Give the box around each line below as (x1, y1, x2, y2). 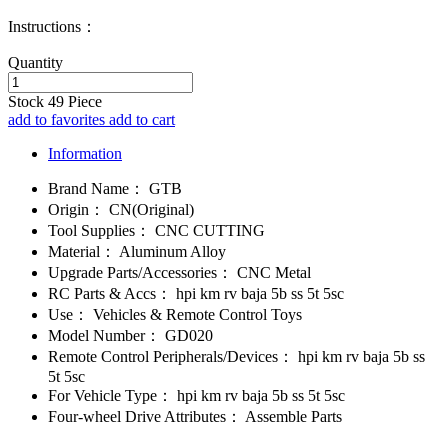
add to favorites (8, 110, 109, 128)
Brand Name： (48, 179, 145, 197)
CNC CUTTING (151, 221, 265, 239)
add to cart (109, 110, 175, 128)
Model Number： (48, 326, 161, 344)
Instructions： (8, 17, 97, 35)
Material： (48, 242, 116, 260)
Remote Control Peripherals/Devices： (48, 347, 294, 365)
